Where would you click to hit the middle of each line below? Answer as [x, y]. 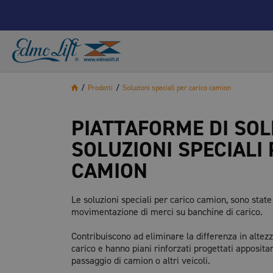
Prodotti [100, 88]
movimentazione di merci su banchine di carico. [167, 212]
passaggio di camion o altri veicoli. [141, 261]
